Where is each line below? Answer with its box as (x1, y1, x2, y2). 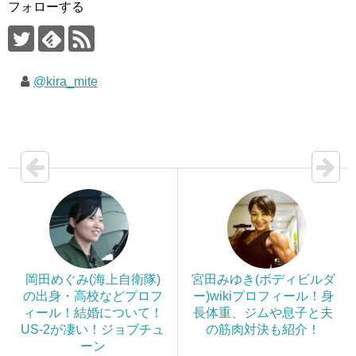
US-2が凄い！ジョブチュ (21, 323, 164, 337)
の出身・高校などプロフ (22, 289, 163, 304)
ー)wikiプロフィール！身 (192, 289, 334, 304)
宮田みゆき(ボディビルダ (191, 273, 335, 287)
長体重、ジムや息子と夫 (193, 306, 333, 320)
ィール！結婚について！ (22, 306, 163, 320)
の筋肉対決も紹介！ (206, 323, 320, 337)
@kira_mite (33, 75, 98, 89)
